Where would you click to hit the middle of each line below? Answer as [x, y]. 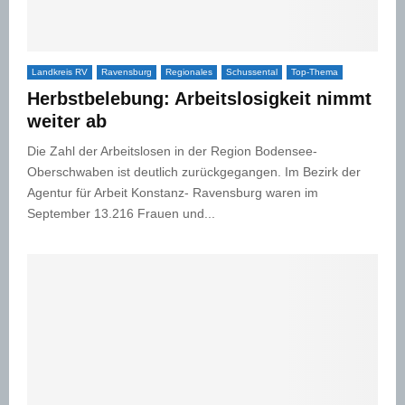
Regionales [189, 71]
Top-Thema [315, 71]
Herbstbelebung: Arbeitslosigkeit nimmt [199, 98]
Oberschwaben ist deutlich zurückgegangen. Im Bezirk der [196, 171]
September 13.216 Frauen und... [121, 213]
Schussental [252, 71]
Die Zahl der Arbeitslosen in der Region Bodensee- [172, 151]
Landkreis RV [60, 71]
